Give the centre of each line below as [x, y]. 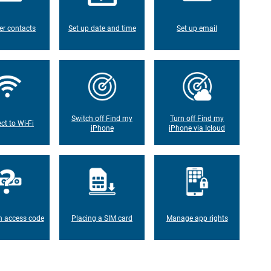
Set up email [197, 28]
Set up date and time [102, 28]
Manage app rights [197, 218]
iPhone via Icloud [197, 128]
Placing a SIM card [102, 218]
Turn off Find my [197, 118]
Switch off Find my [102, 118]
